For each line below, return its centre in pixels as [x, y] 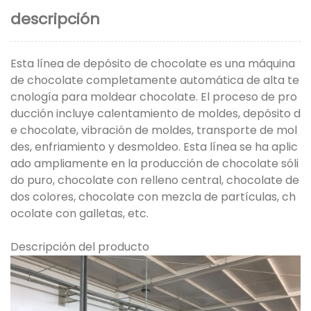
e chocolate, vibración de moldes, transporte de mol [154, 131]
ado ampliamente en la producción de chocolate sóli [154, 164]
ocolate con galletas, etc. [79, 214]
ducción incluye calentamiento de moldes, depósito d [155, 114]
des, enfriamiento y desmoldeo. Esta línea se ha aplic [154, 147]
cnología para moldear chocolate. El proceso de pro [154, 97]
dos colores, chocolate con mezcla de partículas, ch [153, 197]
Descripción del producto [80, 247]
